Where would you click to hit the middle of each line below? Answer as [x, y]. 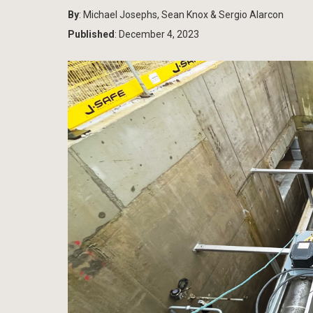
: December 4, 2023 [157, 34]
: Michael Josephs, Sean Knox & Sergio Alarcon [181, 14]
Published [91, 34]
